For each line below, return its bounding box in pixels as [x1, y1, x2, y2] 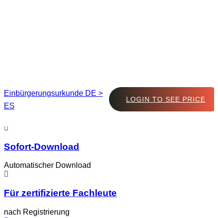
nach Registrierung [4, 207, 70, 216]
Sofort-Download [4, 141, 79, 152]
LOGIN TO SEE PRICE [126, 95, 205, 103]
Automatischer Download [4, 161, 91, 170]
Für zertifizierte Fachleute [4, 188, 117, 199]
